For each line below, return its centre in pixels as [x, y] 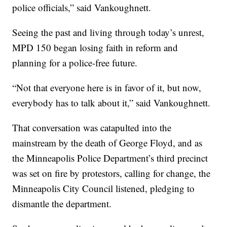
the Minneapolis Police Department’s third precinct [110, 158]
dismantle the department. [62, 204]
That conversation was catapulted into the [92, 128]
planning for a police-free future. [75, 63]
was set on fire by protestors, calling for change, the [111, 173]
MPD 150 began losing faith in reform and [95, 48]
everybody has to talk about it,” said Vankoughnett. [111, 103]
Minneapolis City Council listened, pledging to [104, 188]
